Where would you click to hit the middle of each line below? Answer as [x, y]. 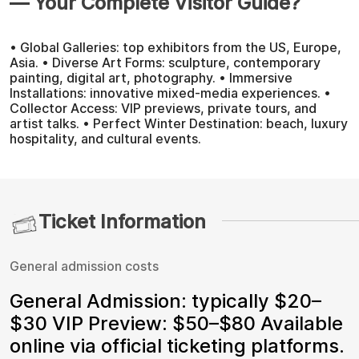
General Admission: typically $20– [165, 301]
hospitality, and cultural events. [105, 139]
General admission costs [84, 266]
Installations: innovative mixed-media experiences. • [170, 93]
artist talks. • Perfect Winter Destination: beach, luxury [179, 124]
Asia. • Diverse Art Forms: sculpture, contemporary [165, 63]
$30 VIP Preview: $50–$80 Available [176, 324]
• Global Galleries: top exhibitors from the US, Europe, [175, 48]
